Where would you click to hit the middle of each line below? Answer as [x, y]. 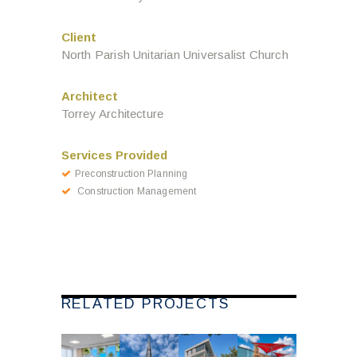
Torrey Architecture [112, 113]
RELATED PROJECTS [145, 303]
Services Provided [114, 155]
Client [78, 37]
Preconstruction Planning [131, 173]
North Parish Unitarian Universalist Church [175, 54]
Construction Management [135, 191]
